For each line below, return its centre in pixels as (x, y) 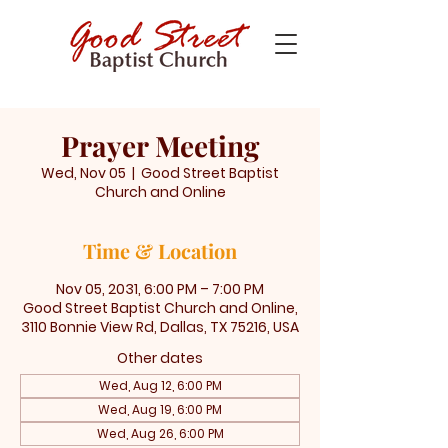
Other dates (160, 358)
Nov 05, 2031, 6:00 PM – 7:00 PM (160, 289)
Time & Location (160, 250)
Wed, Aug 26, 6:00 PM (160, 433)
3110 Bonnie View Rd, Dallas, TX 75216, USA (160, 327)
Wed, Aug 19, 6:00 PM (160, 409)
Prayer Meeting (160, 145)
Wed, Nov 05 (83, 173)
